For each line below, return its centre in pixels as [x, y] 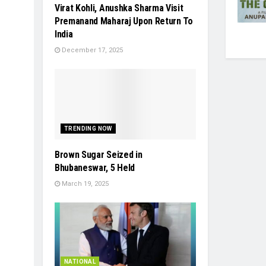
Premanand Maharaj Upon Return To [124, 21]
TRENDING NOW [88, 128]
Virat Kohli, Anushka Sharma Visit [119, 8]
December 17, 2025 [91, 50]
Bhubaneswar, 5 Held [95, 167]
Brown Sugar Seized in [99, 154]
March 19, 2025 [84, 183]
